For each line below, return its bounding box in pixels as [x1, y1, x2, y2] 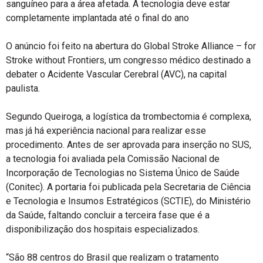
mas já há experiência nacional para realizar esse [6, 125, 206, 136]
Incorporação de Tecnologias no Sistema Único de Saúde [6, 167, 240, 178]
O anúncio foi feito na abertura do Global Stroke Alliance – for [6, 41, 256, 52]
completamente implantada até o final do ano [6, 12, 189, 23]
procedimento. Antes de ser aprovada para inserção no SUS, [6, 139, 251, 150]
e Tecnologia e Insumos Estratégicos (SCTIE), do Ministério [6, 195, 251, 207]
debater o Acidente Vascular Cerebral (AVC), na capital [6, 69, 227, 80]
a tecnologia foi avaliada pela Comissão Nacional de [6, 153, 220, 164]
